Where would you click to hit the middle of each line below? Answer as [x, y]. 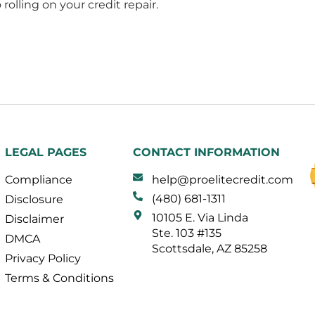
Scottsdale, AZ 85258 [210, 249]
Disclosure [34, 200]
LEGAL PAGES [45, 153]
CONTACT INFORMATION [206, 153]
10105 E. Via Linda [200, 218]
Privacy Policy [43, 259]
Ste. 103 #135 [187, 233]
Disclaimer [34, 219]
